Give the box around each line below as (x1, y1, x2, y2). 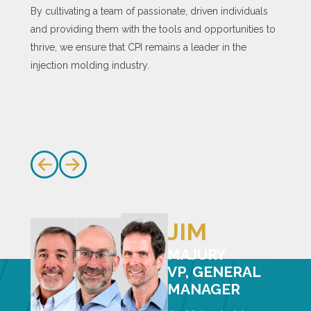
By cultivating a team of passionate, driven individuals (30, 6, 268, 17)
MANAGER (167, 280, 241, 299)
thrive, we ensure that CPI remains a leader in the (30, 42, 246, 53)
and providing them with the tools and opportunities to (30, 24, 276, 35)
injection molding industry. (30, 60, 152, 72)
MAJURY (167, 246, 226, 264)
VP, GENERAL (167, 263, 261, 281)
